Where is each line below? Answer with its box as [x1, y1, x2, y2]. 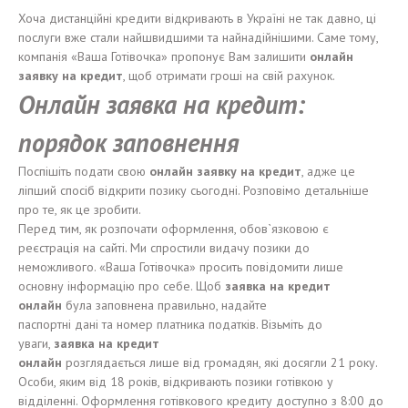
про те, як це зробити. [18, 201, 141, 218]
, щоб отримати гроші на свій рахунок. [123, 67, 335, 84]
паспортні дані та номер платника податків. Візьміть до [18, 316, 322, 332]
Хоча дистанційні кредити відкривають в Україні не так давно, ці [18, 10, 376, 26]
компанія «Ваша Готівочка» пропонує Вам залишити [18, 48, 310, 65]
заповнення [113, 126, 239, 159]
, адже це [301, 163, 355, 179]
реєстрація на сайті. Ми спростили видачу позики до [18, 240, 310, 256]
